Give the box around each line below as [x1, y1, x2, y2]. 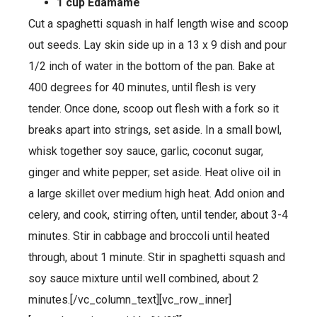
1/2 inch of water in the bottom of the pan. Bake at [28, 59, 275, 73]
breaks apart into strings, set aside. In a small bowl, [28, 122, 282, 137]
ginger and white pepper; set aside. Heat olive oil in [28, 165, 281, 179]
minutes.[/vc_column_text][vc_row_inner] [28, 292, 231, 306]
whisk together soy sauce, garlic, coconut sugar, [28, 144, 263, 158]
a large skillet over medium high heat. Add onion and [28, 186, 284, 200]
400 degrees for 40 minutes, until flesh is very [28, 80, 256, 94]
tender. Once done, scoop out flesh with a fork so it [28, 101, 279, 115]
